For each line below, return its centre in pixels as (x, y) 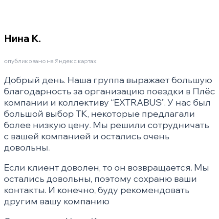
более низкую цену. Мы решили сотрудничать (107, 125)
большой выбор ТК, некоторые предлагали (99, 114)
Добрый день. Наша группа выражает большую (108, 80)
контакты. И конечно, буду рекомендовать (97, 190)
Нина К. (22, 39)
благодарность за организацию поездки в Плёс (109, 91)
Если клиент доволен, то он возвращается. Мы (107, 168)
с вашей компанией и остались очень (87, 136)
